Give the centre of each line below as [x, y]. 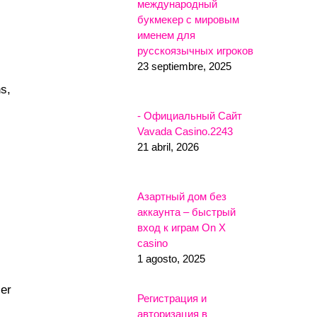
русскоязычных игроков [195, 50]
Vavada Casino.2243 [185, 131]
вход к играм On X [181, 227]
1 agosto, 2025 [171, 258]
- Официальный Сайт [190, 115]
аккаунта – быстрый [186, 212]
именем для [166, 35]
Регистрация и [172, 298]
